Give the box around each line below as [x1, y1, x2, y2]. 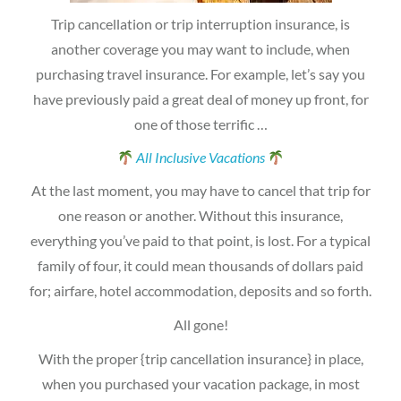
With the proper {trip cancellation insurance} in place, [38, 349, 363, 367]
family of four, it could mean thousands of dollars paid [38, 256, 363, 274]
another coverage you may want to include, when [51, 39, 350, 57]
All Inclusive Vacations [136, 148, 268, 166]
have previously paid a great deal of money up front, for [32, 90, 369, 107]
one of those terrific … [133, 115, 268, 132]
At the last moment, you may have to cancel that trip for [30, 181, 371, 199]
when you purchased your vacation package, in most [41, 374, 360, 392]
